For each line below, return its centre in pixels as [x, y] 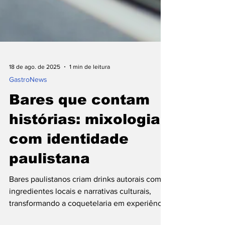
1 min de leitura [90, 106]
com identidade [69, 178]
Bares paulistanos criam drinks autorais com [85, 218]
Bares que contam [79, 139]
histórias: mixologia [85, 158]
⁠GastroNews [28, 119]
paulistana [49, 198]
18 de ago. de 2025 [35, 106]
